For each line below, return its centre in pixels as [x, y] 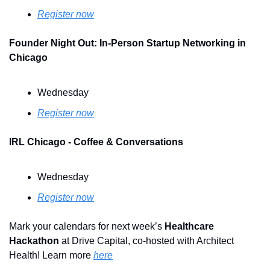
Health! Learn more [51, 255]
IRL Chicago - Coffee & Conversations [96, 142]
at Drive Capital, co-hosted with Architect [146, 240]
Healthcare [189, 226]
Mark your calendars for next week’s [87, 226]
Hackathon [34, 240]
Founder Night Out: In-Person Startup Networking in [127, 43]
